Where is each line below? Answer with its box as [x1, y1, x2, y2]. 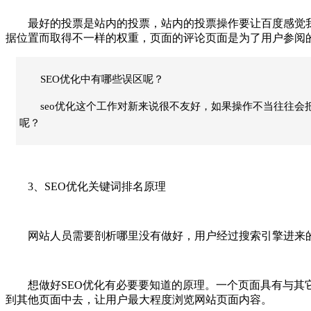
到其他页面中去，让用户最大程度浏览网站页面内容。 [6, 293, 272, 305]
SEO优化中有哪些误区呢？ [40, 73, 164, 85]
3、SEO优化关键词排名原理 [6, 180, 166, 192]
